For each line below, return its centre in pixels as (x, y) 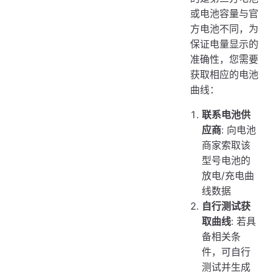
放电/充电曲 (228, 176)
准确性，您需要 (224, 59)
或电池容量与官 (224, 14)
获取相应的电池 (224, 75)
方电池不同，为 (224, 29)
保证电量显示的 (224, 44)
